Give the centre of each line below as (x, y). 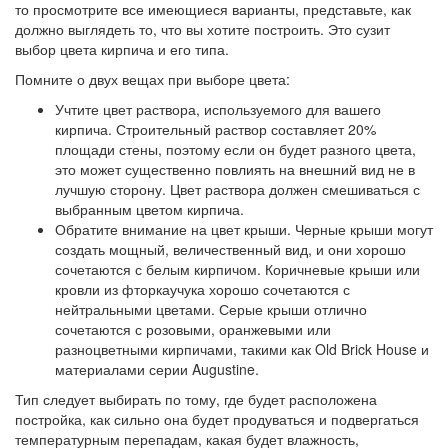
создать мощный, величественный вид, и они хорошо (230, 249)
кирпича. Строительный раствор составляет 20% (215, 129)
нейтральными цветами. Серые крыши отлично (211, 309)
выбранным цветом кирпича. (151, 209)
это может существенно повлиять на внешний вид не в (235, 169)
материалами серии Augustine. (157, 369)
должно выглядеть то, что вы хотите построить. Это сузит (202, 29)
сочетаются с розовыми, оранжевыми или (193, 329)
